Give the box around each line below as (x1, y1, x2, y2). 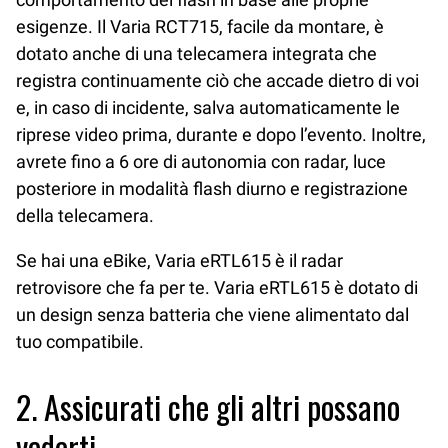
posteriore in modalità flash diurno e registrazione (16, 177, 408, 199)
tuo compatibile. (16, 331, 144, 353)
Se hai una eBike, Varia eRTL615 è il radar (16, 250, 343, 272)
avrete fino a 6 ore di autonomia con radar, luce (16, 150, 386, 172)
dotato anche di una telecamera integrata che (16, 42, 377, 64)
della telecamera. (16, 204, 158, 226)
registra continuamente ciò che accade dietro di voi (16, 69, 419, 91)
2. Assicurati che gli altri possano (16, 383, 400, 431)
